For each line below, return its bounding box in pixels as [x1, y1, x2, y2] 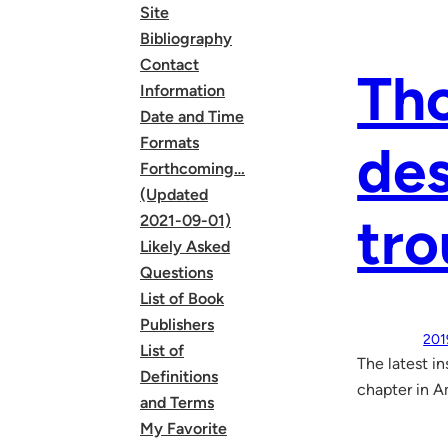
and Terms [140, 393, 214, 412]
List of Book [140, 289, 224, 308]
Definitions [140, 367, 218, 386]
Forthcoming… [140, 159, 245, 178]
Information [140, 81, 225, 100]
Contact [140, 55, 199, 74]
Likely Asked [140, 237, 230, 256]
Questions [140, 263, 213, 282]
